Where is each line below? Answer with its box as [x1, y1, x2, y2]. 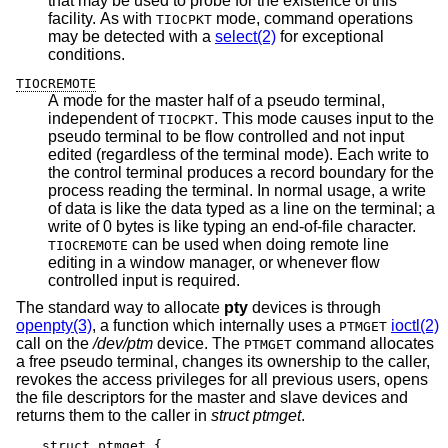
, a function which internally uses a [92, 317, 339, 335]
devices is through [248, 299, 381, 317]
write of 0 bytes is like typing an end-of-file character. [158, 217, 420, 235]
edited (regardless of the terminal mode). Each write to [48, 145, 223, 163]
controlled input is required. [177, 271, 240, 289]
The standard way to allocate [16, 299, 224, 317]
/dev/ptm [93, 335, 153, 353]
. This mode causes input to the [214, 109, 434, 127]
